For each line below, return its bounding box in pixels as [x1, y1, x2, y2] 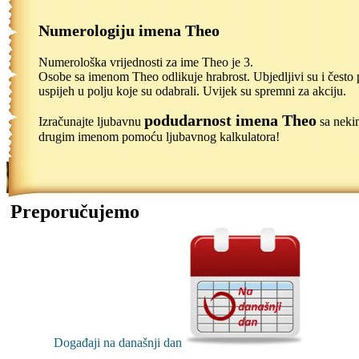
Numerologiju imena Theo [38, 22, 220, 40]
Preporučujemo [10, 201, 139, 222]
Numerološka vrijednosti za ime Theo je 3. [38, 54, 253, 69]
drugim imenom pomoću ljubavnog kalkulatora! [38, 129, 280, 143]
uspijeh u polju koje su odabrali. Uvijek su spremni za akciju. [38, 83, 346, 98]
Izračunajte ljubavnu [38, 114, 144, 128]
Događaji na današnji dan [54, 336, 185, 349]
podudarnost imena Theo [144, 111, 317, 129]
